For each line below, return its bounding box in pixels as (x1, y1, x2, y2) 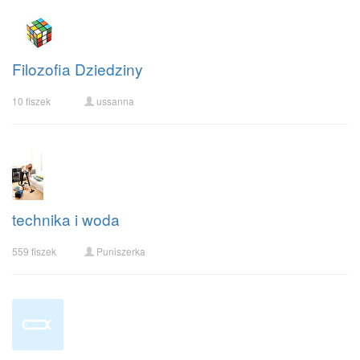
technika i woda (12, 208, 120, 230)
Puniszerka (96, 244, 145, 258)
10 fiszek (12, 94, 51, 108)
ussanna (96, 94, 134, 108)
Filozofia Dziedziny (12, 58, 143, 80)
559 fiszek (12, 244, 56, 258)
